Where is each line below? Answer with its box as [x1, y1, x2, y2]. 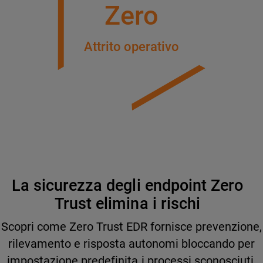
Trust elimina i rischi [55, 194, 200, 213]
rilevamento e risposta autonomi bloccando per [8, 237, 255, 251]
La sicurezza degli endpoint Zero [12, 176, 243, 194]
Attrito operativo [83, 39, 180, 54]
